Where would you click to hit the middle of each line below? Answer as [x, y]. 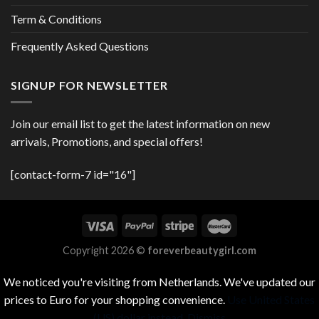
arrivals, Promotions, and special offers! [107, 142]
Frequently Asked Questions [80, 46]
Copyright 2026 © [105, 251]
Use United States [271, 300]
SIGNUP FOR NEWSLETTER [89, 85]
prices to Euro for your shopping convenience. [116, 300]
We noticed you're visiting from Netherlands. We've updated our [159, 282]
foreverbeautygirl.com [202, 251]
